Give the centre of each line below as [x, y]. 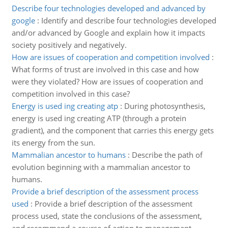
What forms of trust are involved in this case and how [105, 69]
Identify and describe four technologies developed [129, 20]
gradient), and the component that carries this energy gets [112, 130]
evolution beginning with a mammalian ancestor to [101, 167]
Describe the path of [167, 155]
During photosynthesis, [165, 106]
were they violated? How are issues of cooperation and [107, 81]
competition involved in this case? [70, 94]
